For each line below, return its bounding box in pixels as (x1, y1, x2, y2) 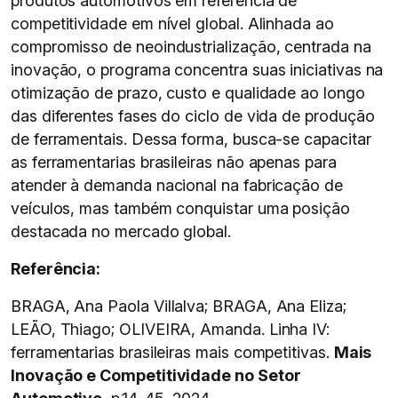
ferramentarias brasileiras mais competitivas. (11, 343, 334, 362)
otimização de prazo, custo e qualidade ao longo (11, 84, 365, 102)
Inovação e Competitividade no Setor (11, 366, 301, 385)
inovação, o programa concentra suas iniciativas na (11, 60, 384, 79)
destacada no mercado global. (11, 222, 231, 241)
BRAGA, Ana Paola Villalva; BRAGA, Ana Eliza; (11, 297, 346, 315)
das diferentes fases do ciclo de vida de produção (11, 107, 375, 125)
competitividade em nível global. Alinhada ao (11, 14, 334, 33)
